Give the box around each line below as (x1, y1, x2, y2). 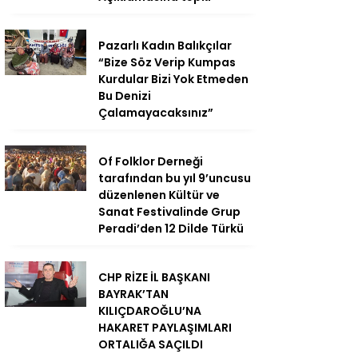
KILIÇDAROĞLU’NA (98, 303, 201, 319)
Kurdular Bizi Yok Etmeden (98, 71, 249, 87)
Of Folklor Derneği (98, 153, 203, 169)
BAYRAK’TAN (98, 286, 169, 302)
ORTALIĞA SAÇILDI (98, 336, 203, 352)
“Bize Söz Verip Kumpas (98, 54, 236, 70)
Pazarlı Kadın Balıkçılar (98, 38, 232, 54)
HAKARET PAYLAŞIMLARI (98, 320, 232, 336)
